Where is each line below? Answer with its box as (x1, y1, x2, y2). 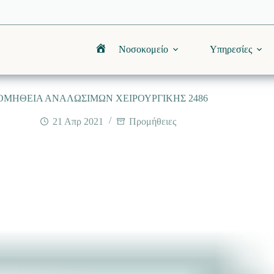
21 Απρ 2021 (52, 116, 103, 127)
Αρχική (99, 48, 128, 59)
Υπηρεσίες (209, 44, 252, 54)
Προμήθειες (128, 116, 176, 127)
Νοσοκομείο (118, 44, 168, 54)
